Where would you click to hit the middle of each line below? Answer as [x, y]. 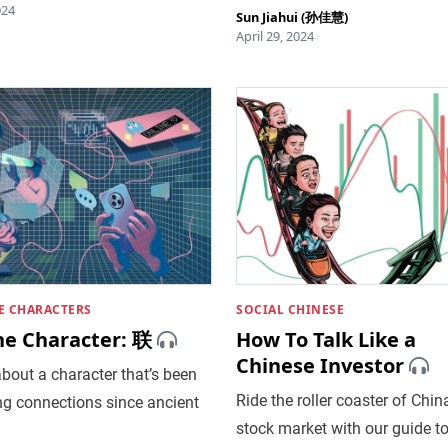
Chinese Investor [320, 365]
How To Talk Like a [326, 339]
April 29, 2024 [275, 35]
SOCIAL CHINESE [290, 309]
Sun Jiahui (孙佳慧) [292, 16]
